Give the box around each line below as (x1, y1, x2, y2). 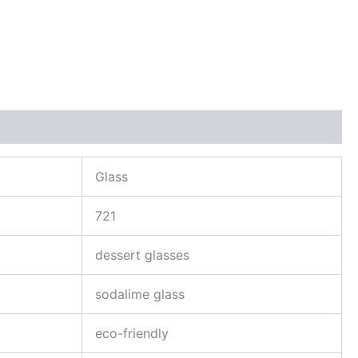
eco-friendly (95, 325, 169, 341)
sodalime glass (95, 286, 185, 302)
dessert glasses (95, 247, 189, 263)
